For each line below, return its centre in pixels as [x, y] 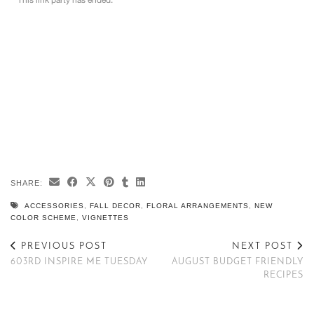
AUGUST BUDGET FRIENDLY [238, 262]
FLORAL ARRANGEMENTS [198, 206]
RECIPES [284, 275]
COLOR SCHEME [43, 218]
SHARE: [28, 183]
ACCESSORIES [54, 206]
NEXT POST [264, 247]
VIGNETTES [105, 218]
